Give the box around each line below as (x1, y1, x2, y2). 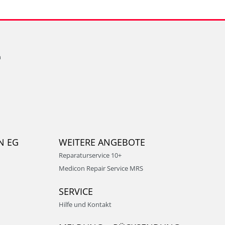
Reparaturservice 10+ (59, 151, 122, 160)
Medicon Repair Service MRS (59, 164, 143, 173)
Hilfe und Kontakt (59, 199, 111, 209)
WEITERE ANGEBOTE (59, 136, 145, 148)
